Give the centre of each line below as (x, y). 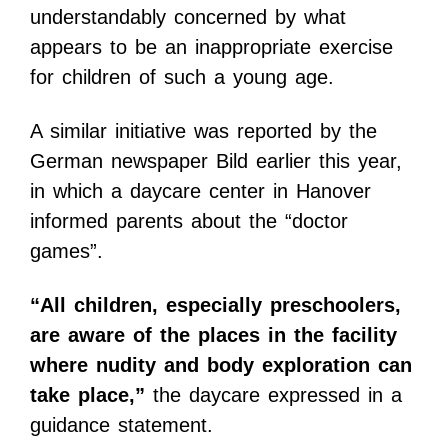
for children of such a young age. (182, 76)
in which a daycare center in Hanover (200, 190)
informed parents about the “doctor (189, 220)
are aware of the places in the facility (213, 334)
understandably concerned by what (188, 16)
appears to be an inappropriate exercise (211, 46)
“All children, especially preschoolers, (215, 304)
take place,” (87, 394)
